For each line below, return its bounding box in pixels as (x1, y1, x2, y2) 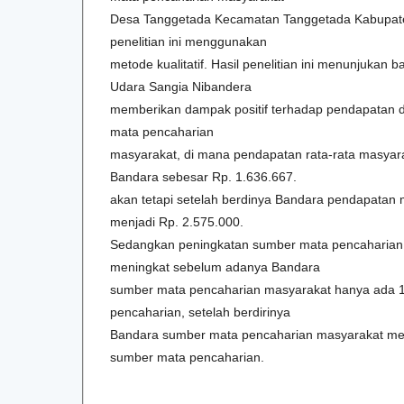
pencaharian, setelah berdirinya (110, 304, 290, 319)
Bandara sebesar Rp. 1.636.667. (110, 169, 297, 184)
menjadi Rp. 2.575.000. (110, 214, 243, 229)
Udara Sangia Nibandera (110, 78, 252, 94)
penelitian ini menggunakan (110, 33, 267, 49)
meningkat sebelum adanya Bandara (110, 259, 320, 274)
